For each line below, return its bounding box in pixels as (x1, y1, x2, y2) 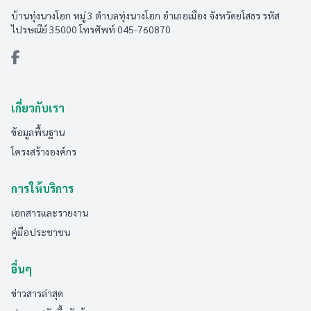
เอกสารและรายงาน (11, 206, 88, 219)
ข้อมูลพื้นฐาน (11, 126, 65, 138)
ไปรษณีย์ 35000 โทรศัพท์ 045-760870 (11, 23, 171, 35)
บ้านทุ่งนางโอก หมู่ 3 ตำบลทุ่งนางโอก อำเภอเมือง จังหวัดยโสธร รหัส (11, 9, 280, 22)
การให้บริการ (11, 181, 74, 196)
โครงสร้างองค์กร (11, 145, 76, 158)
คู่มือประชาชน (11, 226, 70, 238)
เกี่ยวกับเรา (11, 101, 65, 115)
